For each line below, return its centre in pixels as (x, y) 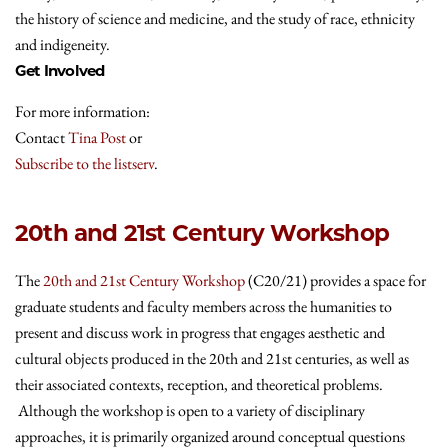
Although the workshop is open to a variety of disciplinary (190, 410)
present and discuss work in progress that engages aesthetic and (200, 332)
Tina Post (97, 137)
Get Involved (60, 70)
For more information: (82, 111)
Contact (41, 137)
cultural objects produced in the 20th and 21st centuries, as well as (212, 358)
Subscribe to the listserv (84, 163)
